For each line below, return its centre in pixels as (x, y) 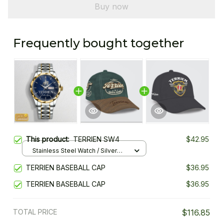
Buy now (111, 6)
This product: (50, 139)
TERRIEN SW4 (96, 139)
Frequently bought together (99, 43)
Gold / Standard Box (61, 160)
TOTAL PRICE (35, 212)
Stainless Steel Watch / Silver (75, 150)
